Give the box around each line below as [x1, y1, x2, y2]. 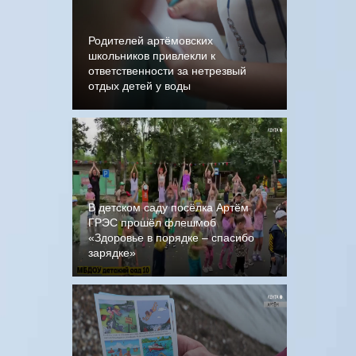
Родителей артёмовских [88, 34, 213, 47]
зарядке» [88, 246, 136, 259]
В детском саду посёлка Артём [88, 201, 249, 214]
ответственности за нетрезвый [88, 64, 246, 77]
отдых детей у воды [88, 79, 191, 92]
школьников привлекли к [88, 49, 215, 62]
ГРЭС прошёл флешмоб [88, 216, 216, 229]
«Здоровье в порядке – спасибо [88, 231, 254, 244]
